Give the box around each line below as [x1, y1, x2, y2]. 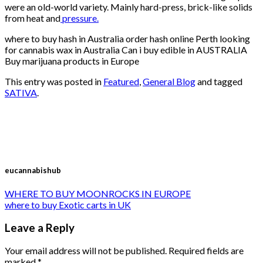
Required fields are [168, 245, 244, 257]
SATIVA [5, 86, 37, 98]
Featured [103, 75, 139, 87]
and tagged [195, 75, 242, 87]
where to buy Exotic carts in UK [5, 199, 131, 210]
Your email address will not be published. [5, 245, 167, 257]
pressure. [62, 12, 99, 23]
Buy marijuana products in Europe [5, 55, 139, 66]
